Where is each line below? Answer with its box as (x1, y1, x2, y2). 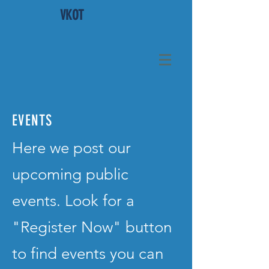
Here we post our (12, 139, 131, 157)
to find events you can (12, 244, 163, 263)
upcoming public (12, 165, 128, 184)
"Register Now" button (12, 218, 172, 237)
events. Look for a (12, 192, 134, 210)
